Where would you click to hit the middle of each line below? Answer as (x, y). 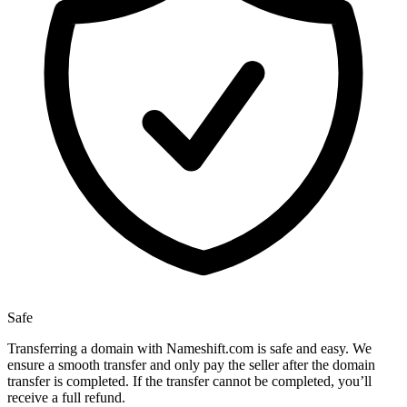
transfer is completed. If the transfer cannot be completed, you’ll (189, 382)
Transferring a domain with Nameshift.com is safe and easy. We (189, 349)
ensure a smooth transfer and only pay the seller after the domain (191, 365)
